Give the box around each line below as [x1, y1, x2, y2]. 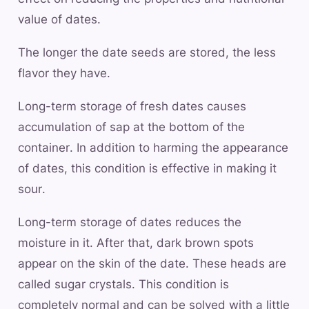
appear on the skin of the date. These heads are [18, 256, 286, 270]
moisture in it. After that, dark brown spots [18, 235, 254, 250]
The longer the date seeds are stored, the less [18, 45, 276, 59]
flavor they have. [18, 66, 110, 80]
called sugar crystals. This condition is [18, 277, 229, 291]
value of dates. [18, 12, 101, 27]
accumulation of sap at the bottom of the [18, 119, 245, 134]
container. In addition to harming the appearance [18, 140, 288, 154]
